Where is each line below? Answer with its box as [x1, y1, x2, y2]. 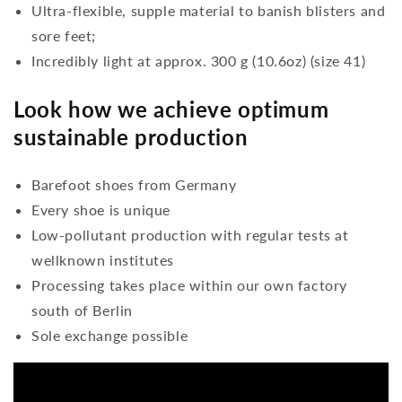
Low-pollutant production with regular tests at [31, 225, 349, 243]
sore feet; [31, 26, 96, 44]
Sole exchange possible [31, 326, 188, 344]
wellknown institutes [31, 250, 174, 268]
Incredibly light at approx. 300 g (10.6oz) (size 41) [31, 51, 366, 69]
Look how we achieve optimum [13, 95, 329, 122]
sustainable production [13, 123, 249, 150]
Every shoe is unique [31, 200, 170, 218]
